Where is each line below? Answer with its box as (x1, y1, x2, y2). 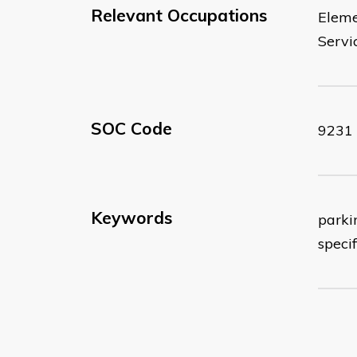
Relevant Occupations (91, 4, 267, 25)
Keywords (91, 206, 172, 228)
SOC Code (91, 117, 172, 139)
